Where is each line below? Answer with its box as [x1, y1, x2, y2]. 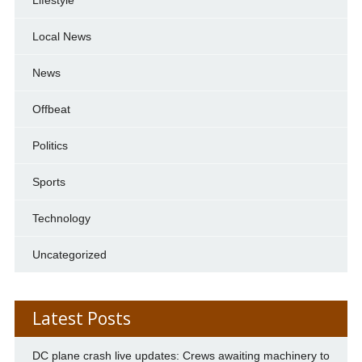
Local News [32, 29, 91, 43]
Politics [32, 138, 68, 152]
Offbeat [32, 102, 70, 116]
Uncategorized [32, 247, 107, 261]
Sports [32, 175, 65, 188]
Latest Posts [32, 306, 131, 330]
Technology [32, 211, 90, 225]
